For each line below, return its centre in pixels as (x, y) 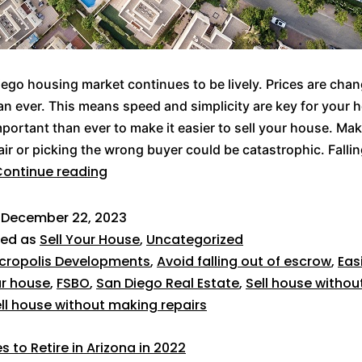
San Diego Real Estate (168, 283)
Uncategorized (195, 240)
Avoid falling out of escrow (244, 261)
